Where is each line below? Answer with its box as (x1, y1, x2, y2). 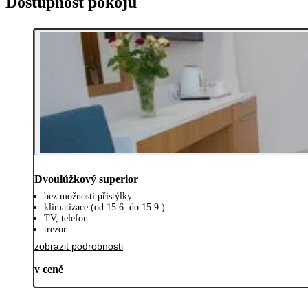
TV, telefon (44, 212, 88, 223)
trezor (44, 223, 67, 234)
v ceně (34, 263, 63, 275)
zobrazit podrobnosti (34, 240, 123, 252)
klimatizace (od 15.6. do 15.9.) (44, 201, 165, 212)
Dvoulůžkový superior (34, 173, 138, 185)
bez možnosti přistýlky (44, 190, 132, 201)
